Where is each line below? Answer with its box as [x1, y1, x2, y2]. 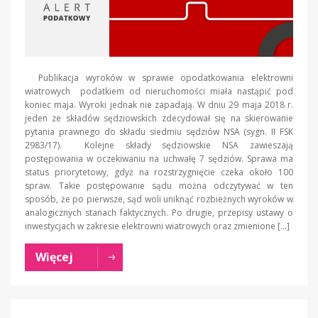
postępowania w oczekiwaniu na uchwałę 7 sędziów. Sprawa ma [25, 152, 293, 165]
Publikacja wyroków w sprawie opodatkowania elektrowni [25, 71, 293, 84]
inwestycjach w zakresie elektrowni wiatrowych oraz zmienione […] [25, 219, 290, 232]
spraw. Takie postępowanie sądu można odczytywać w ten [25, 179, 293, 192]
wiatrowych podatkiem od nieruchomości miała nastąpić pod [25, 84, 293, 97]
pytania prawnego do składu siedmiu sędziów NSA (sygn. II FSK [25, 125, 293, 138]
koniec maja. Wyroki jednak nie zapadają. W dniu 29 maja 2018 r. [25, 98, 293, 111]
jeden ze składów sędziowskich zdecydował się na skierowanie [25, 111, 293, 124]
